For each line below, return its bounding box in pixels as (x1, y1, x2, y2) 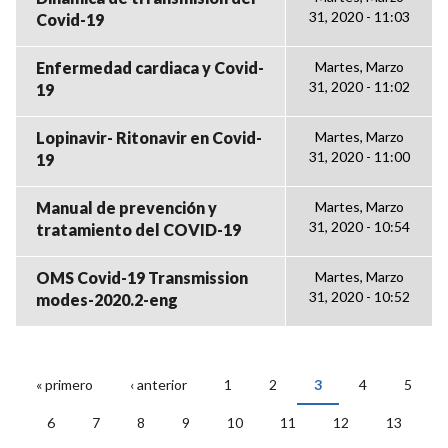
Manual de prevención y (36, 198, 217, 217)
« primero (36, 376, 93, 393)
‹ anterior (130, 376, 187, 393)
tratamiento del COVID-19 (36, 220, 241, 239)
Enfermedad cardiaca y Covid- (36, 58, 264, 77)
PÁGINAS (15, 386, 133, 420)
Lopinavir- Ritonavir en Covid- (36, 128, 262, 147)
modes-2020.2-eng (36, 290, 178, 309)
